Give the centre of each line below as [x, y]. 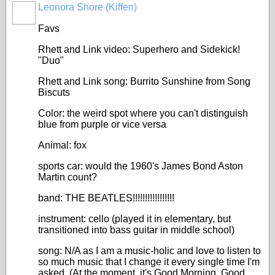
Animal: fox [62, 145]
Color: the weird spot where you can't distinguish [143, 113]
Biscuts [54, 92]
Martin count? [68, 177]
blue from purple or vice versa [102, 124]
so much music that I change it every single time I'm [149, 262]
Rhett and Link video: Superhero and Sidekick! [139, 49]
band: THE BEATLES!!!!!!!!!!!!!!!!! [106, 198]
